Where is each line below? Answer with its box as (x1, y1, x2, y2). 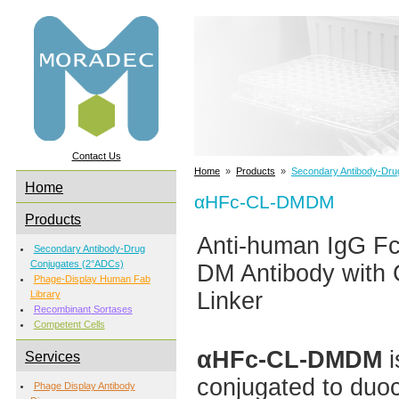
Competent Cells (33, 319, 105, 330)
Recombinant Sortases (33, 304, 133, 315)
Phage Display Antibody (33, 380, 135, 392)
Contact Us (71, 150, 121, 161)
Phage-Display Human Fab (33, 273, 151, 285)
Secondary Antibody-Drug (33, 243, 145, 255)
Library (29, 289, 61, 300)
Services (25, 349, 80, 365)
